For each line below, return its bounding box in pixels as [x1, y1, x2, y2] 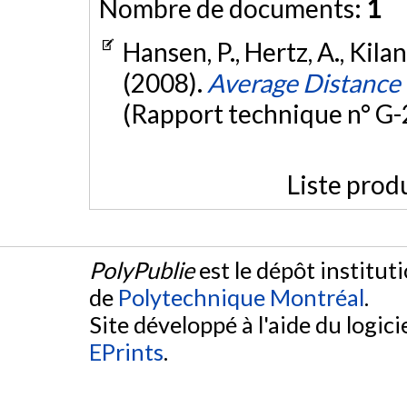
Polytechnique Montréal [118, 283, 364, 312]
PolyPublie [89, 256, 194, 284]
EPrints [89, 338, 164, 366]
